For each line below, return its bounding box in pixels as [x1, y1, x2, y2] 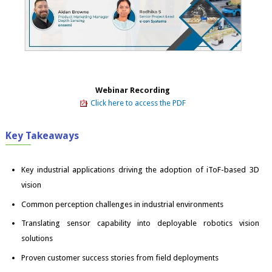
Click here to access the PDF [90, 98, 186, 108]
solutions [21, 234, 53, 243]
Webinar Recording [95, 86, 170, 95]
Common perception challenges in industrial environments [21, 199, 224, 209]
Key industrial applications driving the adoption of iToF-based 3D [21, 165, 259, 175]
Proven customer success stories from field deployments [21, 253, 219, 262]
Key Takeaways [5, 130, 80, 142]
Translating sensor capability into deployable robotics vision [21, 219, 259, 228]
